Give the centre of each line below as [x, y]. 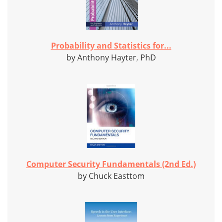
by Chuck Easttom [111, 176]
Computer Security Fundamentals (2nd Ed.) [111, 164]
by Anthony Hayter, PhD [111, 58]
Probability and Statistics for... [111, 46]
